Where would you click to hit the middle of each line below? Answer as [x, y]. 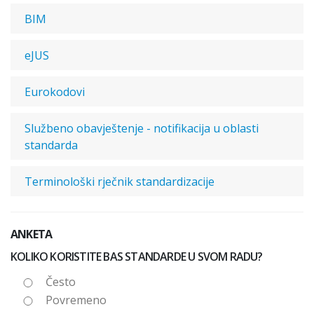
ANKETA [32, 234]
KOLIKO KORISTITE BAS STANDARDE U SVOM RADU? [137, 257]
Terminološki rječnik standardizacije [120, 182]
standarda [51, 145]
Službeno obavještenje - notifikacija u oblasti [142, 128]
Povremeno [76, 300]
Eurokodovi [55, 92]
